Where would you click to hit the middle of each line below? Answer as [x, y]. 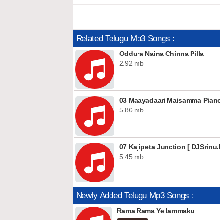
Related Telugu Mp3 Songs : [125, 39]
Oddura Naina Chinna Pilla [161, 54]
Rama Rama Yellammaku [156, 211]
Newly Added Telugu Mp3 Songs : [135, 196]
